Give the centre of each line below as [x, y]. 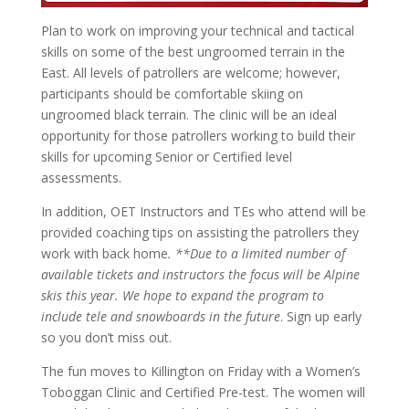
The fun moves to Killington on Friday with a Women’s [200, 371]
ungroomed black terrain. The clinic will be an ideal [189, 114]
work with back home [104, 253]
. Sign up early [320, 316]
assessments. [81, 177]
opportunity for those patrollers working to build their [198, 135]
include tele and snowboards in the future [160, 316]
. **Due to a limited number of [256, 253]
